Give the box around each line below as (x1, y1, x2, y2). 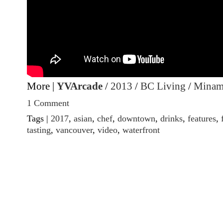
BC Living (140, 81, 186, 92)
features (188, 113, 216, 124)
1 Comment (27, 98, 69, 108)
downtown (117, 113, 155, 124)
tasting (27, 125, 51, 135)
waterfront (122, 125, 160, 135)
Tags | (27, 113, 51, 124)
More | (27, 81, 57, 92)
